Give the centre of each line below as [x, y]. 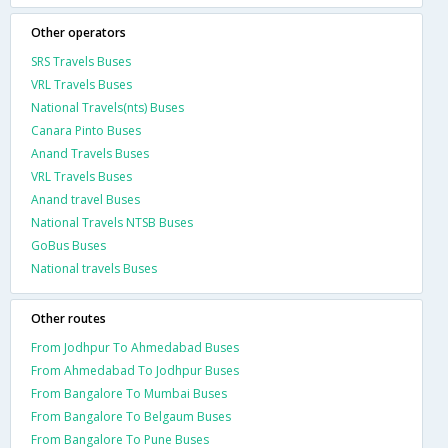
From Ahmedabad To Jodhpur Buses [135, 370]
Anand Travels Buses [90, 153]
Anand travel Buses [85, 199]
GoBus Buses [68, 245]
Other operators [78, 32]
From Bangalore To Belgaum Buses [131, 416]
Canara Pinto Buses [86, 130]
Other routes [68, 318]
